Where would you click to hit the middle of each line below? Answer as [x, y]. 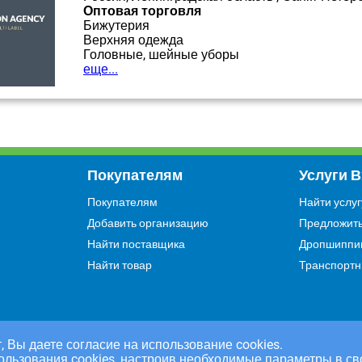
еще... [101, 69]
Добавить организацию [147, 223]
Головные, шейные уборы [161, 55]
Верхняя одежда [133, 40]
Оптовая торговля [142, 11]
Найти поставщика [136, 244]
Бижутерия [116, 25]
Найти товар [119, 265]
